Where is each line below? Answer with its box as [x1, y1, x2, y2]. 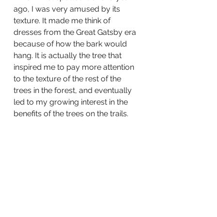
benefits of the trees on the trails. [14, 109, 128, 119]
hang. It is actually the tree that [14, 51, 124, 61]
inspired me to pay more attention [14, 62, 136, 72]
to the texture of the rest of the [14, 74, 123, 84]
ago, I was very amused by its [14, 4, 122, 14]
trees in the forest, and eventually [14, 86, 134, 95]
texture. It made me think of [14, 16, 112, 26]
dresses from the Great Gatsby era [14, 28, 138, 37]
